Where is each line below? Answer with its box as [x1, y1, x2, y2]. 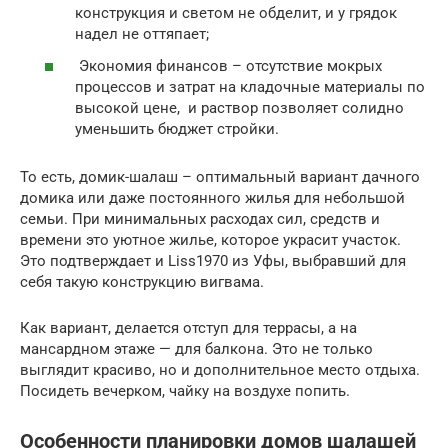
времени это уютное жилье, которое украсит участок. [20, 230, 401, 249]
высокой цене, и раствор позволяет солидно [75, 98, 404, 117]
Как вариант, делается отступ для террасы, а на [20, 318, 357, 337]
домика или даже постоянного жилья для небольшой [20, 188, 405, 207]
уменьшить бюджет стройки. [75, 119, 279, 138]
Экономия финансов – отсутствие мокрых [75, 56, 382, 75]
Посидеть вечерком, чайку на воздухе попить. [20, 381, 350, 400]
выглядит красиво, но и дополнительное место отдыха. [20, 360, 420, 379]
